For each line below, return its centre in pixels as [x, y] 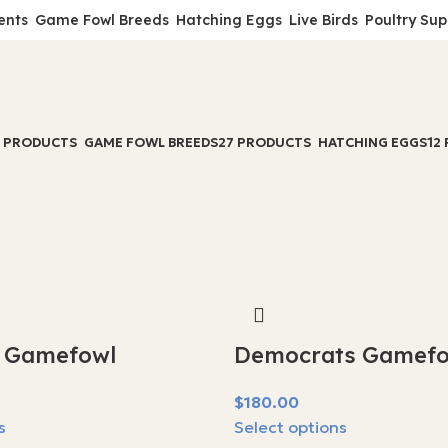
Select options [290, 427]
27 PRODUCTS [264, 142]
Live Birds [323, 20]
